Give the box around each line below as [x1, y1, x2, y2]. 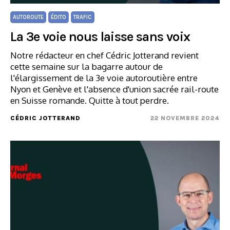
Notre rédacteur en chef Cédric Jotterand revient [10, 50, 199, 61]
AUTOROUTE [13, 14, 44, 21]
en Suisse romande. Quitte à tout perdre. [10, 95, 169, 106]
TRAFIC [73, 14, 92, 21]
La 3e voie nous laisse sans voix [10, 29, 190, 45]
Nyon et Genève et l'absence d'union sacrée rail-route [10, 84, 219, 94]
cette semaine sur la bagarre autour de [10, 61, 163, 72]
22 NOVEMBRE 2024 [150, 114, 220, 122]
